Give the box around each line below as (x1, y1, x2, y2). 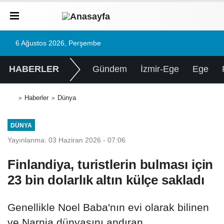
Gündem (92, 64, 127, 74)
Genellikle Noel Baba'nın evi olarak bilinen (7, 201, 209, 213)
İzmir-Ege (140, 64, 179, 74)
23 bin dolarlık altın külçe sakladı (7, 172, 204, 187)
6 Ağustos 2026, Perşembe (15, 39, 101, 47)
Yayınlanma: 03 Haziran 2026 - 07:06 (7, 135, 125, 144)
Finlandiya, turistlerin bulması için (7, 156, 213, 172)
